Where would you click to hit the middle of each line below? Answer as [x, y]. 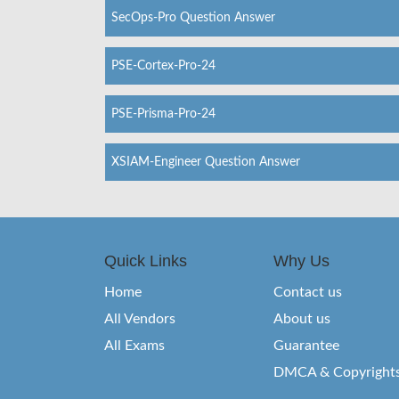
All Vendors [140, 318]
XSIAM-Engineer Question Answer [206, 162]
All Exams [134, 345]
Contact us [308, 292]
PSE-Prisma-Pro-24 [163, 114]
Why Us [301, 261]
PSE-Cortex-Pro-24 [163, 65]
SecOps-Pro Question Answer [193, 17]
